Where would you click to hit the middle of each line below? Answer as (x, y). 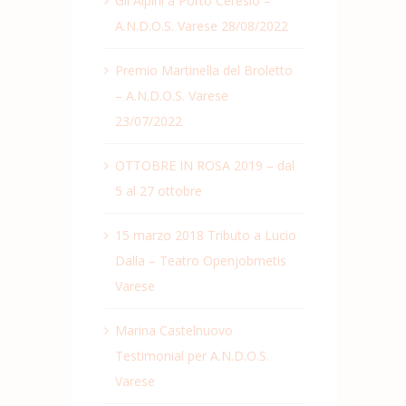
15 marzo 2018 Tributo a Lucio (205, 236)
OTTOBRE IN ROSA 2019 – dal (204, 166)
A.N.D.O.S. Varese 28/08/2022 (201, 26)
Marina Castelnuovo (174, 331)
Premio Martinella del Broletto (203, 71)
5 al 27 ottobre (158, 191)
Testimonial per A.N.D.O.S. (192, 356)
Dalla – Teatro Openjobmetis (200, 261)
